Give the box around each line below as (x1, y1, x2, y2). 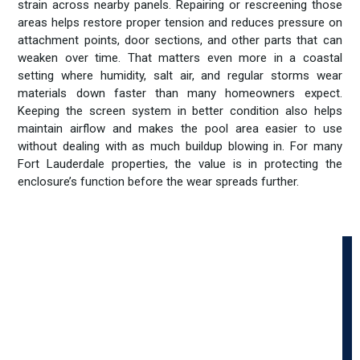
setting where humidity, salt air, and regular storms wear (18, 68, 342, 84)
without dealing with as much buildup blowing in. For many (18, 139, 342, 154)
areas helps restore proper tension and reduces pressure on (18, 15, 342, 31)
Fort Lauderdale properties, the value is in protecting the (18, 157, 342, 172)
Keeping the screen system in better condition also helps (18, 104, 342, 119)
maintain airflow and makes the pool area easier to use (18, 121, 342, 137)
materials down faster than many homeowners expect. (18, 86, 342, 101)
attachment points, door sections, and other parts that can (18, 33, 342, 48)
